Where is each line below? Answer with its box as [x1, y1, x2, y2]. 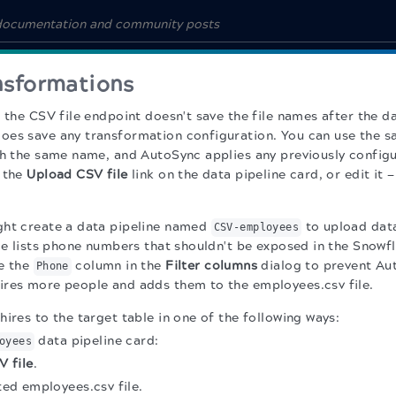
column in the [71, 258, 166, 273]
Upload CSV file [27, 167, 128, 182]
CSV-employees [213, 221, 300, 233]
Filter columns [165, 258, 258, 273]
